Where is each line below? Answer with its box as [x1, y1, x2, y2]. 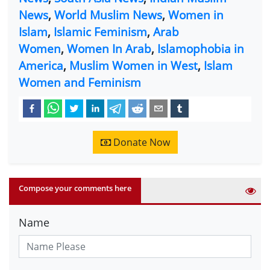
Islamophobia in [157, 40, 244, 57]
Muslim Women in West [69, 57, 198, 74]
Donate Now [110, 136, 170, 149]
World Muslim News [54, 6, 162, 23]
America [19, 57, 63, 74]
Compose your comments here [19, 183, 131, 194]
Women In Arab [67, 40, 151, 57]
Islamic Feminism [54, 23, 147, 40]
